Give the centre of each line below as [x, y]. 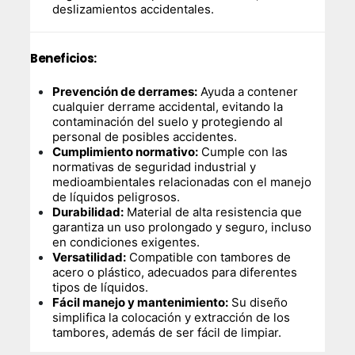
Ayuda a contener [248, 91]
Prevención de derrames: [125, 91]
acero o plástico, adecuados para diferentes [175, 272]
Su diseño [258, 302]
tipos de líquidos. [101, 287]
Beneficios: [63, 58]
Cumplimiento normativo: [126, 151]
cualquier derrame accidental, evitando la [168, 106]
